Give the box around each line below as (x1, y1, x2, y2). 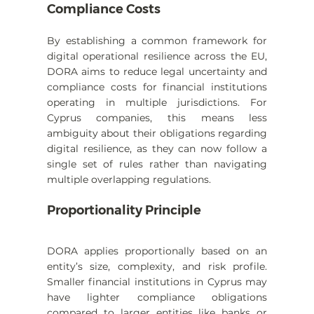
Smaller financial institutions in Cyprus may (46, 275, 268, 289)
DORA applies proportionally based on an (46, 245, 268, 258)
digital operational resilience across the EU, (46, 50, 268, 63)
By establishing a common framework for (46, 34, 268, 48)
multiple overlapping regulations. (46, 173, 211, 186)
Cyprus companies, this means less (46, 111, 268, 125)
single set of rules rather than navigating (46, 158, 268, 171)
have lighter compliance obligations (46, 291, 268, 304)
